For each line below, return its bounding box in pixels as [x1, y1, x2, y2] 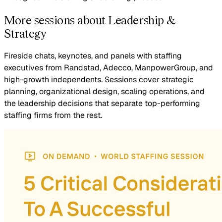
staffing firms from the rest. [4, 110, 102, 120]
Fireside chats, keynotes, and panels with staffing [4, 50, 182, 61]
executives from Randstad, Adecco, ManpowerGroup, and [4, 62, 213, 73]
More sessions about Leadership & [4, 12, 175, 27]
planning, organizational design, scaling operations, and [4, 86, 205, 97]
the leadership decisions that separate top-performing [4, 98, 200, 109]
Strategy [4, 26, 46, 41]
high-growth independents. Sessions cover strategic [4, 74, 194, 85]
